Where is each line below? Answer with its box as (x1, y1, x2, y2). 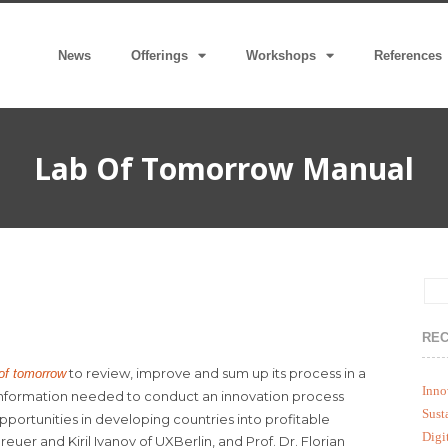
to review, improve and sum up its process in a (66, 365, 366, 382)
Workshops (246, 47, 317, 63)
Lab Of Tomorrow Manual (34, 147, 414, 189)
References (374, 47, 443, 63)
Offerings (131, 47, 189, 63)
